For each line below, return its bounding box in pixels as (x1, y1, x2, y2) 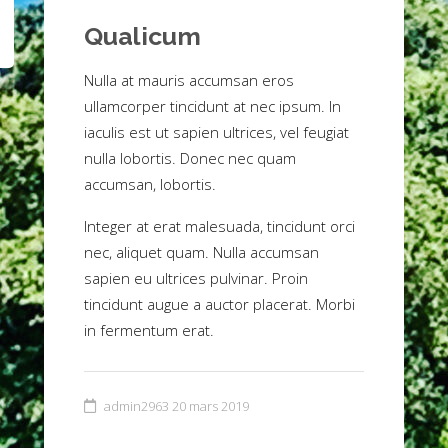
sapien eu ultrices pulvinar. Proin (84, 267, 308, 288)
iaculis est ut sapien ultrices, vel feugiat (84, 121, 349, 142)
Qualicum (84, 20, 201, 51)
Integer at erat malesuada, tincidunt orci (84, 215, 355, 236)
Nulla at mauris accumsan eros (84, 69, 294, 90)
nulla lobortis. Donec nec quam (84, 147, 296, 168)
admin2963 (104, 396, 169, 415)
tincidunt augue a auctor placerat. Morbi (84, 293, 355, 314)
